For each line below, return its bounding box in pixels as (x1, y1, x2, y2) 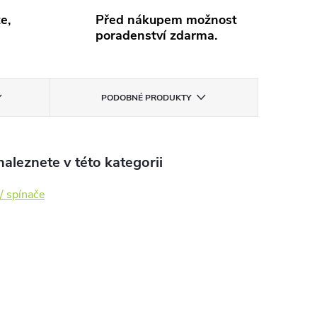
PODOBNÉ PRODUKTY (101, 92, 192, 103)
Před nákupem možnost (95, 11, 237, 28)
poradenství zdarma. (95, 27, 217, 44)
